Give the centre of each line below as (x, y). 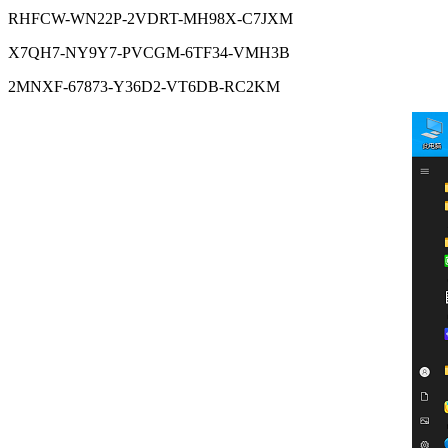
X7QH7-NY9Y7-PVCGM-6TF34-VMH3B (149, 52)
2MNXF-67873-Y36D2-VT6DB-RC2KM (144, 86)
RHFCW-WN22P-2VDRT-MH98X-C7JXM (150, 18)
